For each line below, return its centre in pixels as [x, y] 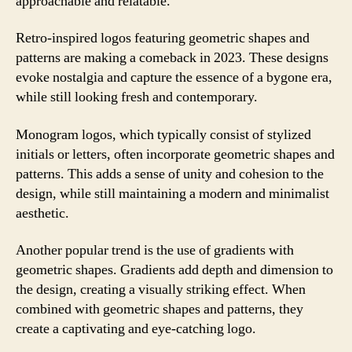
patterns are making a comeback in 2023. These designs [172, 58]
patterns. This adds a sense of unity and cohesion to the [170, 174]
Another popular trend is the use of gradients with [155, 250]
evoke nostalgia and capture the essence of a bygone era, [174, 77]
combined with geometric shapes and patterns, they [159, 309]
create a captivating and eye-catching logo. [136, 329]
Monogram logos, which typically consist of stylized [163, 134]
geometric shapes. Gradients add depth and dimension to [174, 270]
